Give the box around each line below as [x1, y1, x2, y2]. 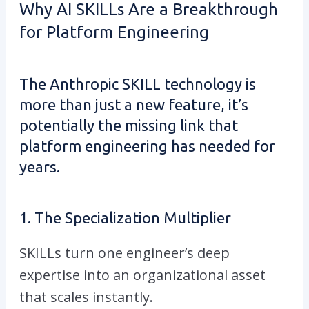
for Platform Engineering [19, 22, 209, 41]
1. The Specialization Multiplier [19, 208, 231, 226]
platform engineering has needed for [19, 137, 275, 154]
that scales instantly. [19, 287, 153, 306]
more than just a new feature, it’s [19, 95, 248, 113]
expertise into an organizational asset [19, 265, 266, 284]
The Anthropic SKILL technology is [19, 74, 256, 92]
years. [19, 157, 60, 175]
